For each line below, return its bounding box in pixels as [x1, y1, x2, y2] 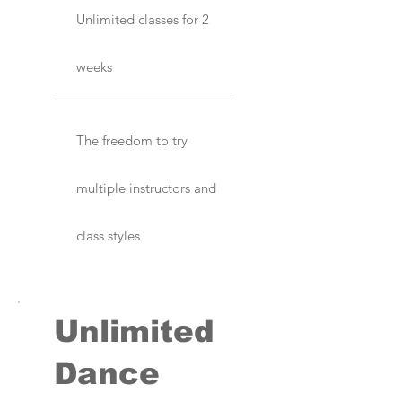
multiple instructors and [76, 179, 216, 197]
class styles [76, 227, 140, 245]
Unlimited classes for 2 [76, 11, 209, 29]
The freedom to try [76, 132, 188, 150]
